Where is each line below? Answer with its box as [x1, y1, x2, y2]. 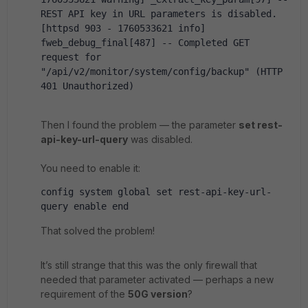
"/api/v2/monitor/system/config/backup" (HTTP [41, 66, 283, 77]
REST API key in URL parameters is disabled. [41, 8, 277, 19]
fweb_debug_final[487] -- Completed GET [41, 37, 250, 48]
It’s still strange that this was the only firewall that [41, 259, 257, 271]
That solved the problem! [41, 225, 155, 236]
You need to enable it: [41, 162, 140, 174]
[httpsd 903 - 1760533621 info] [41, 23, 206, 34]
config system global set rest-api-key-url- [41, 186, 272, 197]
